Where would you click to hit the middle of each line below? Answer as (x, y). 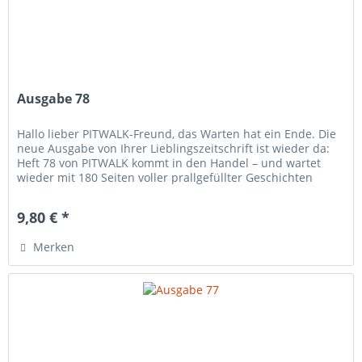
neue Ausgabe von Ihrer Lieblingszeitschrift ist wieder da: (174, 148)
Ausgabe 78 (54, 98)
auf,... (32, 192)
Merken (54, 246)
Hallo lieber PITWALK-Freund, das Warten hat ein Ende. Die (177, 133)
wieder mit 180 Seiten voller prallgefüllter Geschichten (165, 177)
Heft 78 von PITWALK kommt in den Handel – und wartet (169, 162)
